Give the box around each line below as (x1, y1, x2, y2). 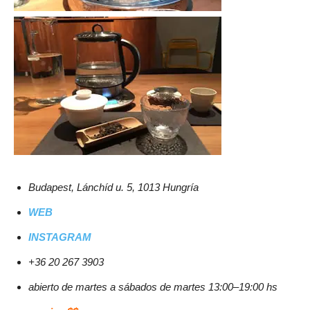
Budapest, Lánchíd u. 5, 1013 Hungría (28, 181, 199, 194)
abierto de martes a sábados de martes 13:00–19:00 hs (28, 281, 277, 293)
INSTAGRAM (28, 231, 91, 244)
